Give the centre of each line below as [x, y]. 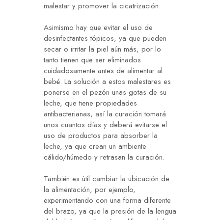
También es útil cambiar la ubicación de [107, 179]
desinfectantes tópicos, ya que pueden [105, 39]
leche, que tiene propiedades [90, 103]
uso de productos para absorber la [101, 136]
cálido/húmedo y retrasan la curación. [104, 157]
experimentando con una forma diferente [107, 201]
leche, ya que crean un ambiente [95, 147]
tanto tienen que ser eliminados [92, 60]
